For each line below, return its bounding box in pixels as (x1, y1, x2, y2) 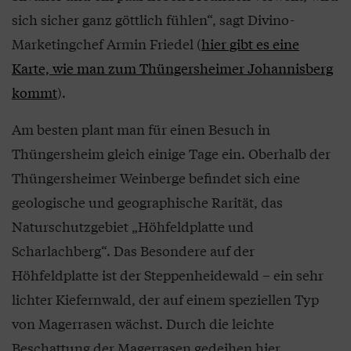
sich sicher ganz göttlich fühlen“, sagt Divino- (12, 9, 295, 29)
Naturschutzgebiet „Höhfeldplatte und (12, 216, 254, 236)
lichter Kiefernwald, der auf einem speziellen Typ (12, 289, 319, 309)
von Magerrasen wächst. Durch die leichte (12, 313, 274, 333)
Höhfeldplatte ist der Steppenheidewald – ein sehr (12, 265, 324, 284)
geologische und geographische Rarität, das (12, 192, 283, 212)
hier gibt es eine (201, 34, 299, 53)
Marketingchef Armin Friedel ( (12, 34, 201, 53)
